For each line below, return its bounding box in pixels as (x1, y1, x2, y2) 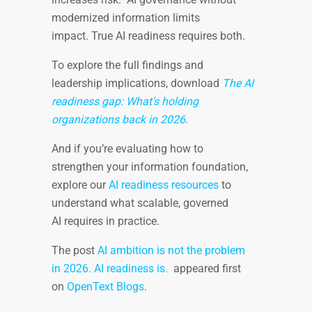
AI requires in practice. (52, 214, 162, 228)
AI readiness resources (109, 178, 219, 192)
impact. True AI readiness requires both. (52, 29, 248, 43)
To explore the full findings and (52, 58, 203, 72)
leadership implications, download (52, 77, 222, 91)
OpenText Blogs (67, 280, 144, 294)
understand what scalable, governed (52, 196, 228, 210)
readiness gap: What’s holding (52, 95, 198, 109)
